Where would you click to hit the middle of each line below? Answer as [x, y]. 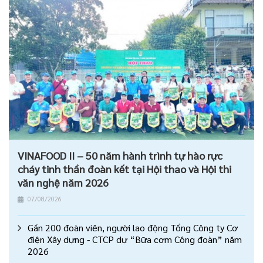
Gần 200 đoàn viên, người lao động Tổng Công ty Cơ [133, 227]
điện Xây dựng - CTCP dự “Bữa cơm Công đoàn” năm [135, 239]
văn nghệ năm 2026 [63, 183]
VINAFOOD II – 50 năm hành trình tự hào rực [120, 156]
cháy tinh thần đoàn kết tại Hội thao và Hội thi [124, 169]
